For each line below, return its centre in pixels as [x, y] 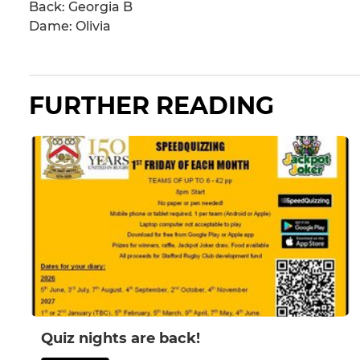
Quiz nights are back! [121, 339]
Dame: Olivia [70, 27]
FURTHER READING [151, 106]
